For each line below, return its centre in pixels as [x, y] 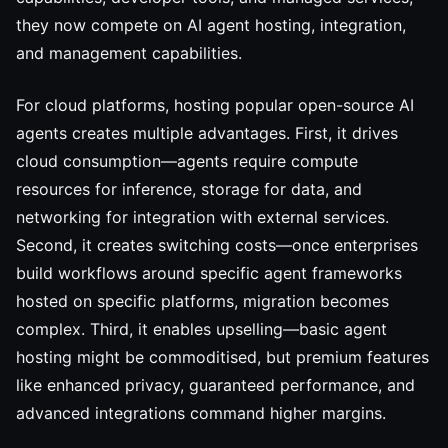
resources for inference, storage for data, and [189, 189]
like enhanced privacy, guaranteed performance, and [215, 385]
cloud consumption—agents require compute [187, 161]
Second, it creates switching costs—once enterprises [217, 245]
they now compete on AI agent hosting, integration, [211, 25]
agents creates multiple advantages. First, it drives [207, 133]
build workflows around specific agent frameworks [209, 273]
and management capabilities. [129, 53]
